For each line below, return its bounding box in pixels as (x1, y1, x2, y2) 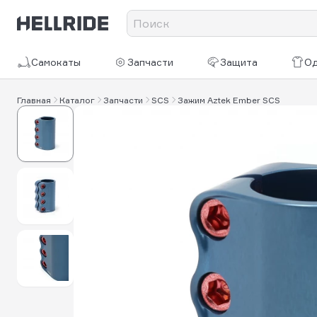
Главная (17, 94, 51, 105)
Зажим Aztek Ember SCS (178, 94, 280, 105)
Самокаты (31, 56, 81, 68)
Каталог (59, 94, 95, 105)
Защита (220, 56, 258, 68)
